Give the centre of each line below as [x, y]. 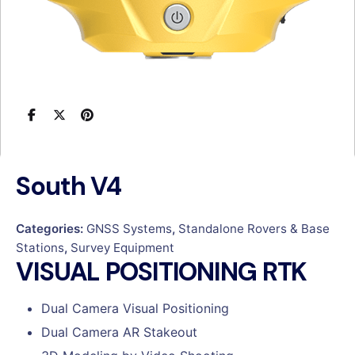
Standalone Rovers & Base [254, 229]
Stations [40, 248]
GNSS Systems [129, 229]
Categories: [51, 229]
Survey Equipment [122, 248]
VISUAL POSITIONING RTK [162, 272]
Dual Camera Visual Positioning [135, 309]
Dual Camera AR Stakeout [119, 332]
